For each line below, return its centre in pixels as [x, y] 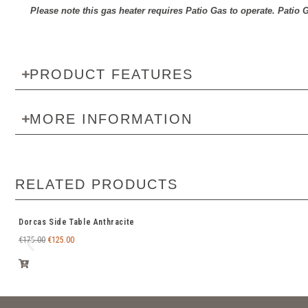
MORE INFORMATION [111, 119]
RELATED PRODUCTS [97, 185]
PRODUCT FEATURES [111, 75]
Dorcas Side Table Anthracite [77, 222]
